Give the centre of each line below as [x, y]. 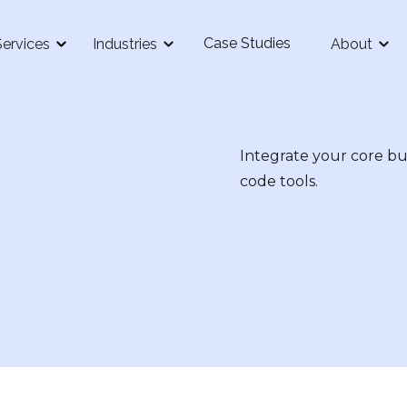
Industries [125, 44]
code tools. [279, 181]
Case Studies [247, 43]
